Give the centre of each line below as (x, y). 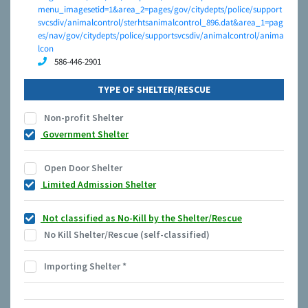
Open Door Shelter (82, 168)
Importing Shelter (82, 266)
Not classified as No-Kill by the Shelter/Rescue (141, 218)
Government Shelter (85, 134)
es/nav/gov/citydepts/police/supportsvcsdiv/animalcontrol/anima (161, 36)
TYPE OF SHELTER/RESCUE (154, 90)
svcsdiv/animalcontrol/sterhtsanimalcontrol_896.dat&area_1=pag (161, 23)
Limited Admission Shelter (98, 185)
